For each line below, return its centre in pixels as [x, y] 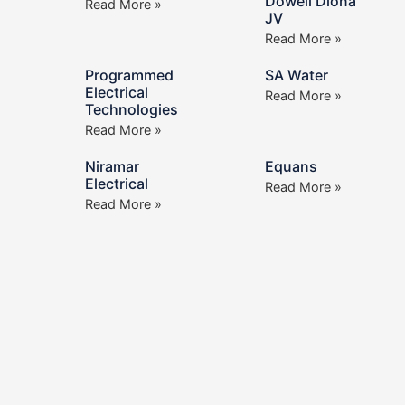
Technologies [131, 110]
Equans [291, 167]
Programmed [129, 75]
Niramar [112, 167]
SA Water [296, 75]
